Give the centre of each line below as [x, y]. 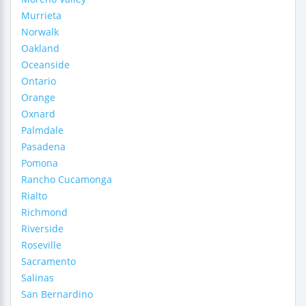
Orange [38, 97]
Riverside [42, 228]
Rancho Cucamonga [67, 179]
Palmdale [42, 130]
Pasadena [43, 147]
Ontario [39, 81]
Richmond [44, 212]
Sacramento [48, 261]
